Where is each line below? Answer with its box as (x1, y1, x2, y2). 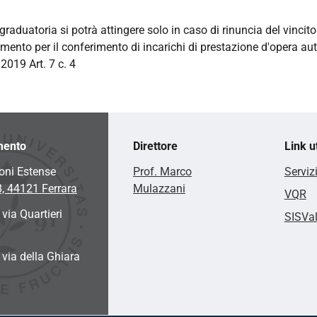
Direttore (132, 139, 178, 153)
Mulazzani (132, 181, 185, 195)
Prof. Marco (132, 164, 192, 178)
